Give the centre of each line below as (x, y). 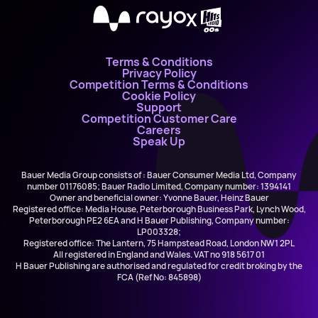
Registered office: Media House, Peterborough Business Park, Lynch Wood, (159, 209)
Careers (159, 130)
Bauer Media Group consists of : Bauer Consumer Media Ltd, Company (159, 175)
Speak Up (159, 141)
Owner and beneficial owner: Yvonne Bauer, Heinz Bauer (159, 198)
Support (159, 107)
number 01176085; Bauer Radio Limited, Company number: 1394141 (159, 186)
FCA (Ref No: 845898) (159, 277)
